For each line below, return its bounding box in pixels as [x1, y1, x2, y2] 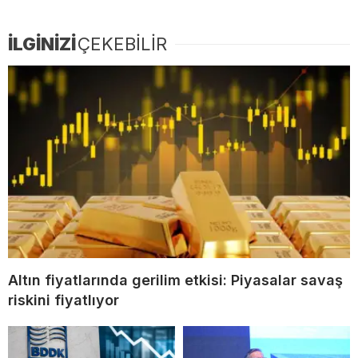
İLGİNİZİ [8, 34, 76, 55]
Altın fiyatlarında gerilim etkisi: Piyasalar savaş [8, 272, 343, 289]
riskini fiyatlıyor [8, 292, 119, 309]
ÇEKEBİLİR [78, 34, 167, 55]
